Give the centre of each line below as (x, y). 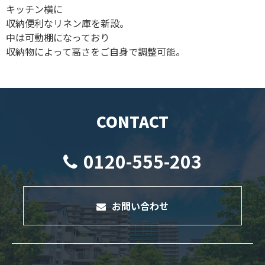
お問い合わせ (140, 206)
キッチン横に (34, 9)
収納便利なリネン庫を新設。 (67, 23)
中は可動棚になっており (58, 38)
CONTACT (132, 121)
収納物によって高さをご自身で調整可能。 (96, 52)
